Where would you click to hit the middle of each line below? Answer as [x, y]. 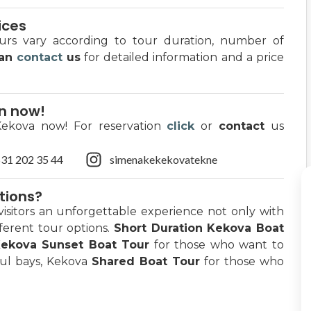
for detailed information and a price [182, 57]
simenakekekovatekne [163, 159]
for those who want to [217, 245]
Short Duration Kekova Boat [199, 228]
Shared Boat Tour [146, 261]
